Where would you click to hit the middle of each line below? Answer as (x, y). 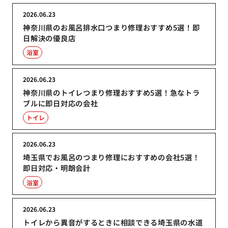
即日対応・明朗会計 (57, 168)
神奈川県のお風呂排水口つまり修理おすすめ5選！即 (111, 27)
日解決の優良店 (49, 38)
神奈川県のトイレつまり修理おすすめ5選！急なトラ (111, 92)
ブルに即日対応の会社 (61, 103)
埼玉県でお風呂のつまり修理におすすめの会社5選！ (111, 157)
